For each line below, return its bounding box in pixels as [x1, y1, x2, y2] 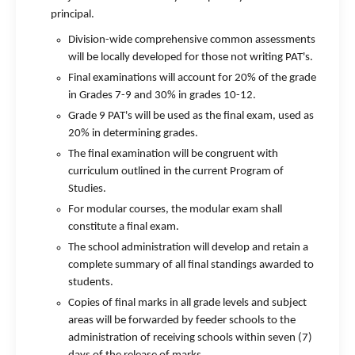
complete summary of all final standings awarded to [68, 259, 314, 271]
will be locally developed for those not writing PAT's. [68, 52, 313, 63]
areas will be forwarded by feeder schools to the [68, 315, 296, 326]
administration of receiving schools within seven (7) [68, 332, 312, 344]
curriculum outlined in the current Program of [68, 166, 284, 177]
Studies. [68, 183, 106, 195]
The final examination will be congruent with [68, 148, 278, 160]
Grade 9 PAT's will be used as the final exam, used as [68, 110, 314, 122]
